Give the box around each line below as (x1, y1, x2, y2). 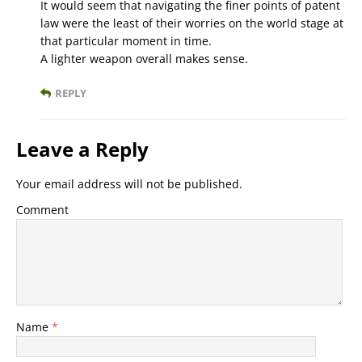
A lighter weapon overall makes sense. (40, 51, 248, 67)
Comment (16, 202, 69, 218)
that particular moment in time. (40, 33, 212, 49)
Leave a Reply (16, 136, 149, 163)
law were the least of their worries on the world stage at (40, 15, 343, 32)
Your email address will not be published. (16, 176, 242, 192)
